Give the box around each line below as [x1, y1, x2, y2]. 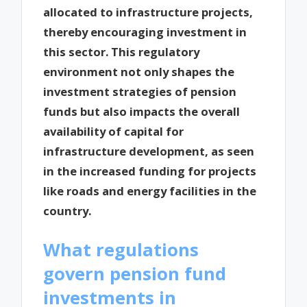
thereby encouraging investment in [43, 24, 247, 40]
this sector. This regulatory [43, 44, 200, 60]
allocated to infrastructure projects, [43, 4, 254, 21]
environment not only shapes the [43, 64, 235, 80]
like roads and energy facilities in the [43, 183, 257, 199]
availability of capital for [43, 123, 184, 140]
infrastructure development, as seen [43, 143, 255, 160]
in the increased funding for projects [43, 163, 257, 180]
